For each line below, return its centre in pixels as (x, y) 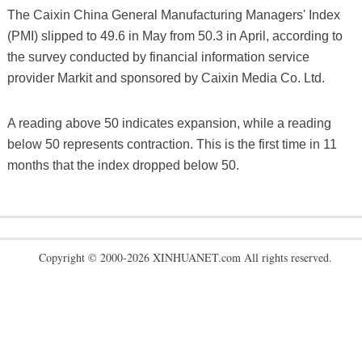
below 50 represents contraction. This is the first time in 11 (172, 144)
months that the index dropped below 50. (123, 165)
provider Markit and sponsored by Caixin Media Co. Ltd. (166, 78)
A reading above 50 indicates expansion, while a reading (169, 123)
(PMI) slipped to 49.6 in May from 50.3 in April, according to (175, 36)
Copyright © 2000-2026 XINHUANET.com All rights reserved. (181, 257)
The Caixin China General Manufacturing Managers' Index (173, 15)
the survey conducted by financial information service (158, 57)
